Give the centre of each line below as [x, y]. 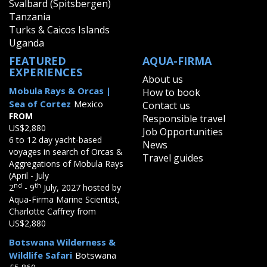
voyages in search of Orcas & [66, 152]
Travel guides [173, 158]
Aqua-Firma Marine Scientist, [64, 200]
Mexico [89, 104]
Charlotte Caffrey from [52, 212]
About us [163, 80]
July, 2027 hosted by [81, 188]
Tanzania [30, 17]
